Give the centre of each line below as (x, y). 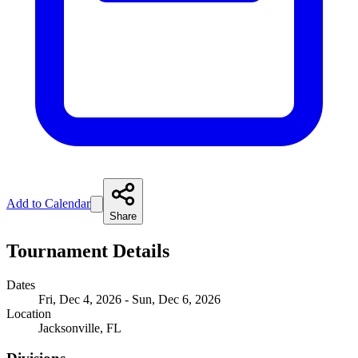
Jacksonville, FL (80, 328)
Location (29, 313)
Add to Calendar (48, 203)
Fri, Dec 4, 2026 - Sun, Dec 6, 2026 (129, 299)
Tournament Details (88, 251)
